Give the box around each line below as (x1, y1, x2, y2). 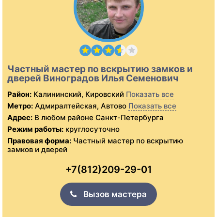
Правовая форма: (7, 136, 71, 146)
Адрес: (7, 113, 32, 123)
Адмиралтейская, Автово (33, 101, 126, 111)
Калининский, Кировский (31, 90, 124, 99)
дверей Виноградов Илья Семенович (7, 73, 178, 84)
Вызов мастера (81, 189, 147, 200)
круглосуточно (63, 124, 120, 134)
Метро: (7, 101, 33, 111)
